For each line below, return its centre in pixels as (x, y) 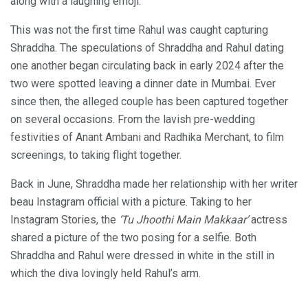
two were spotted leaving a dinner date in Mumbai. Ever (143, 83)
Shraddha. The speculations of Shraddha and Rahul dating (147, 47)
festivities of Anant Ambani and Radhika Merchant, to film (147, 137)
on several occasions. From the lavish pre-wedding (133, 119)
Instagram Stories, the (65, 219)
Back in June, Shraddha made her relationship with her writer (154, 184)
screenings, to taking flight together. (96, 155)
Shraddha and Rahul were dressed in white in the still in (142, 255)
